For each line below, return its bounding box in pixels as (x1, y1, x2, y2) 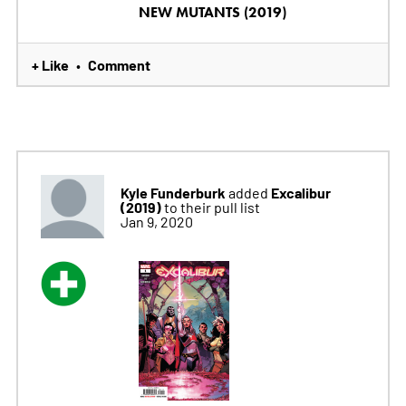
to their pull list (163, 198, 260, 217)
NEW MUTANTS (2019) (138, 4, 286, 22)
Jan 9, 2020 (120, 212, 193, 231)
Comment (87, 54, 150, 75)
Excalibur (270, 182, 331, 203)
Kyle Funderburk (120, 182, 226, 203)
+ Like (31, 54, 69, 75)
